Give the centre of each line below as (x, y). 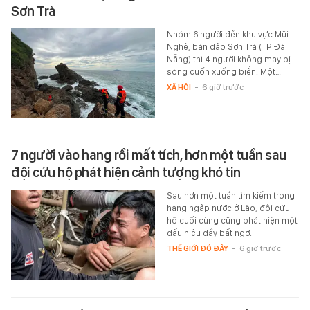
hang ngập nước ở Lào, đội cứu (228, 208)
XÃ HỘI (179, 87)
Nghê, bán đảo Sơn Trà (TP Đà (226, 46)
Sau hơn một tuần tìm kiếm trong (230, 195)
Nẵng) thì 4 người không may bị (228, 59)
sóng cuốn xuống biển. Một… (224, 71)
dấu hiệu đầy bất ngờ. (209, 232)
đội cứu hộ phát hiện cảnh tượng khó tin (126, 172)
